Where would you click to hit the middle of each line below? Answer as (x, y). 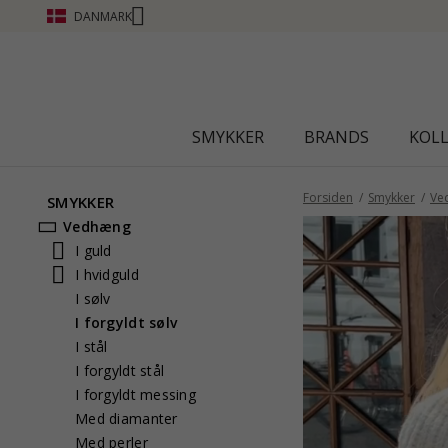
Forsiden (328, 197)
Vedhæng (97, 226)
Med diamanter (126, 418)
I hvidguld (107, 274)
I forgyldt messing (136, 394)
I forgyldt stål (120, 370)
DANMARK (103, 16)
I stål (91, 346)
